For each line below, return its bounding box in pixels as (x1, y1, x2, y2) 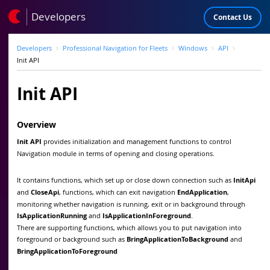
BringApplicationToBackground (127, 234, 228, 244)
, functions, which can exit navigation (59, 187, 177, 196)
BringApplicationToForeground (17, 246, 118, 256)
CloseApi (31, 187, 59, 197)
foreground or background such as (17, 234, 127, 243)
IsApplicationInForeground (102, 210, 191, 221)
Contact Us (213, 12, 252, 23)
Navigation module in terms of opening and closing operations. (17, 149, 215, 158)
